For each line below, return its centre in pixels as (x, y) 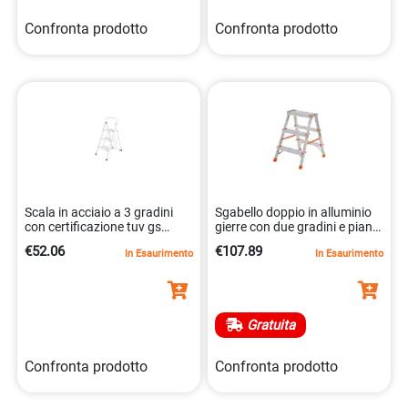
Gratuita (269, 325)
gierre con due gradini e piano (297, 227)
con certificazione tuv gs (93, 227)
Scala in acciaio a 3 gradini (99, 212)
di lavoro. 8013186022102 (290, 241)
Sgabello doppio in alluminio (293, 212)
